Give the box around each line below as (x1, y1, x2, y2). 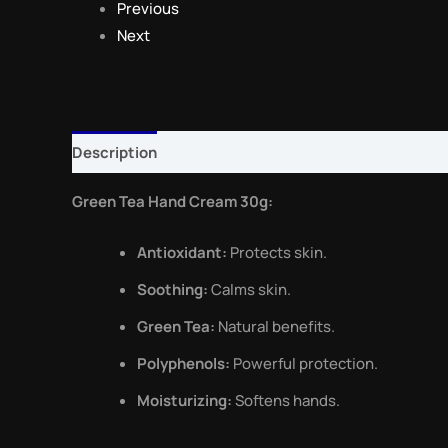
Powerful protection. (230, 353, 378, 375)
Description (72, 141, 157, 163)
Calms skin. (208, 279, 291, 301)
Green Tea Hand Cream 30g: (72, 191, 273, 213)
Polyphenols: (137, 353, 230, 375)
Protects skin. (227, 242, 327, 264)
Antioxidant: (137, 242, 227, 264)
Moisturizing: (137, 390, 232, 412)
